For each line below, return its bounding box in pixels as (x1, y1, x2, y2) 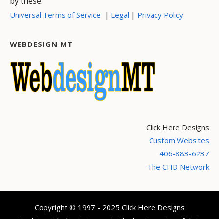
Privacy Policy (137, 9, 183, 20)
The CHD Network (147, 161, 209, 172)
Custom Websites (149, 135, 209, 145)
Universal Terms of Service (10, 9, 101, 20)
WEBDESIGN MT (10, 39, 73, 49)
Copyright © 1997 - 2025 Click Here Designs (34, 202, 185, 212)
